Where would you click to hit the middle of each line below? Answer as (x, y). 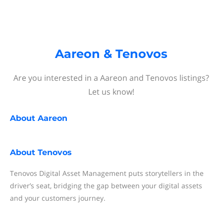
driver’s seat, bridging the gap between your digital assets (106, 186)
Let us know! (111, 92)
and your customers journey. (58, 198)
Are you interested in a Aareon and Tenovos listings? (111, 78)
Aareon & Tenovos (111, 54)
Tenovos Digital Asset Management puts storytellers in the (107, 173)
